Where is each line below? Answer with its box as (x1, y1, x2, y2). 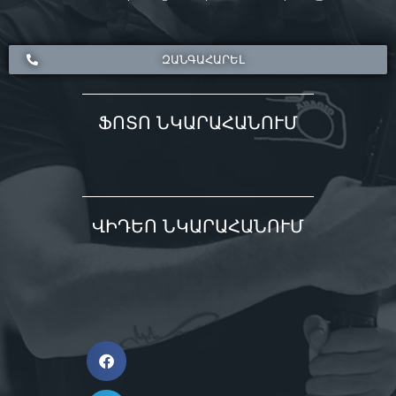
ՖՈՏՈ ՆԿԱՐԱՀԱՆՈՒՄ (97, 113, 298, 133)
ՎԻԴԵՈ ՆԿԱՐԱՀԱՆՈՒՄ (91, 216, 304, 236)
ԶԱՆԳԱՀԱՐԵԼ (162, 53, 246, 66)
